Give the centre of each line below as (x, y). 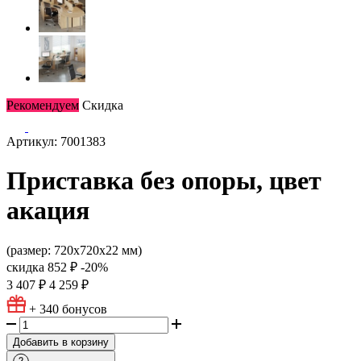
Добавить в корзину (61, 342)
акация (48, 211)
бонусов (85, 309)
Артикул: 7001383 (56, 141)
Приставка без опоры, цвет (164, 181)
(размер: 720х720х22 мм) (74, 250)
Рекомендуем (43, 105)
